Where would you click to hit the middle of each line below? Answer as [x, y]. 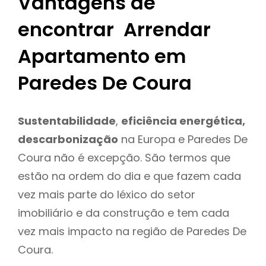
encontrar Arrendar [114, 30]
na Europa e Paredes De [183, 139]
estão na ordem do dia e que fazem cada [129, 176]
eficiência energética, [183, 121]
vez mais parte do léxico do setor [107, 194]
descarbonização [68, 139]
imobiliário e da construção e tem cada [123, 213]
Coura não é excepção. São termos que [124, 157]
